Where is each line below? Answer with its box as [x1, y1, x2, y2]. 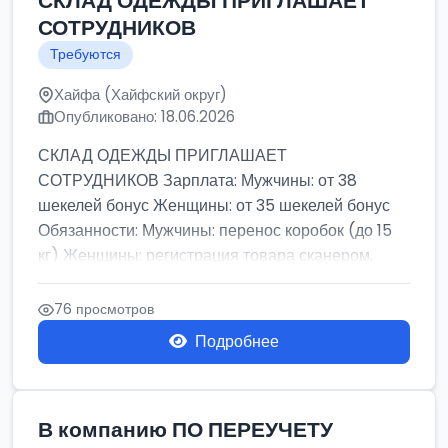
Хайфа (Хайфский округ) [54, 84, 227, 105]
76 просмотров [54, 299, 154, 319]
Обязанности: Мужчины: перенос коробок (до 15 [38, 219, 392, 242]
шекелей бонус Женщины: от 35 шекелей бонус [38, 194, 390, 217]
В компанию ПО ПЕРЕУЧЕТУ [38, 415, 333, 444]
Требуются [50, 45, 121, 64]
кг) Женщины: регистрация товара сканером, [38, 244, 373, 267]
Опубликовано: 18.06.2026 [54, 106, 235, 127]
